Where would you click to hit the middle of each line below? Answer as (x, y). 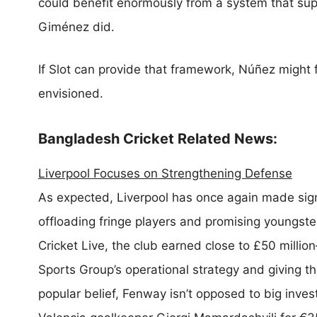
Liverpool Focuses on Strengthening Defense (165, 173)
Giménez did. (76, 27)
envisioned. (70, 93)
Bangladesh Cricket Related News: (157, 139)
